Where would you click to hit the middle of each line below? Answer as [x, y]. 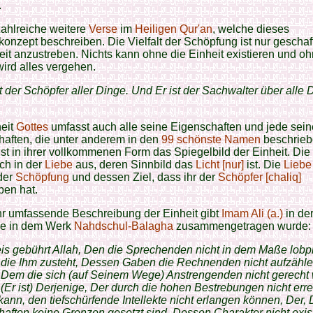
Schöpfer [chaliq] [260, 177]
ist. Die [264, 165]
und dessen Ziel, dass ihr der [145, 177]
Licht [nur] [220, 165]
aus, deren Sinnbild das [134, 165]
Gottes [32, 127]
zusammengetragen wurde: [242, 226]
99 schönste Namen [211, 139]
